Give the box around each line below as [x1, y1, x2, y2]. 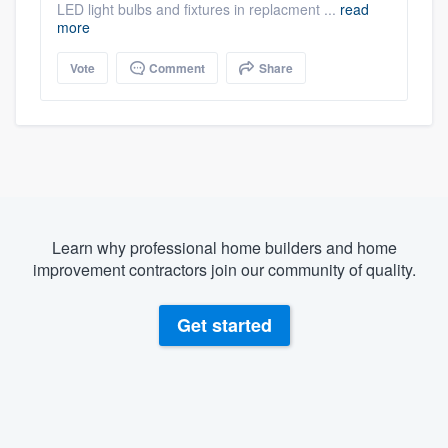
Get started [176, 312, 272, 339]
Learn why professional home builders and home [51, 235, 397, 259]
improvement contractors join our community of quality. [32, 257, 416, 281]
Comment [146, 58, 205, 77]
